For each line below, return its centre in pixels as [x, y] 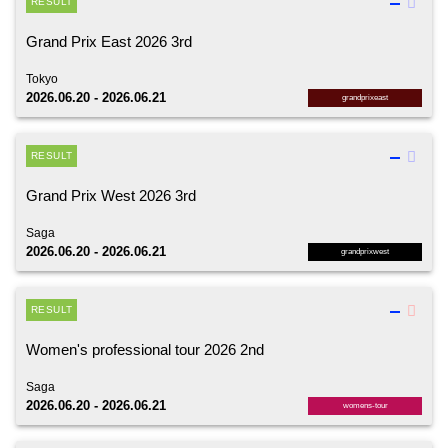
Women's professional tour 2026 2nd [145, 349]
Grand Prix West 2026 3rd [111, 195]
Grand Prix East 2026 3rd [109, 41]
